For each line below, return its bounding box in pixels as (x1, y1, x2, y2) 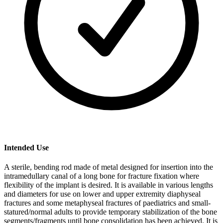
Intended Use (4, 143, 49, 152)
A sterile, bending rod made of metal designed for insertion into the (4, 162, 213, 171)
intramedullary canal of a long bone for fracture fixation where (4, 171, 199, 180)
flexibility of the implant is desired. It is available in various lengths (4, 180, 213, 189)
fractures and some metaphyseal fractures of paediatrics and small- (4, 198, 211, 207)
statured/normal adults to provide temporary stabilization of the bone (4, 207, 217, 216)
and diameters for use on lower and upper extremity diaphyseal (4, 189, 201, 198)
